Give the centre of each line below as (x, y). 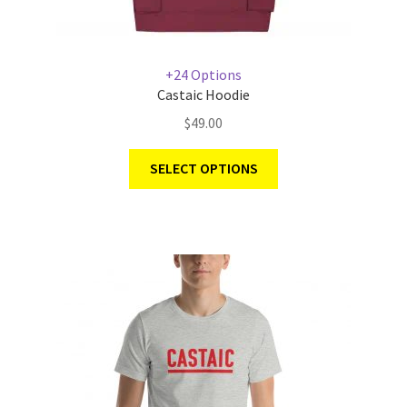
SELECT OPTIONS (203, 169)
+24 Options (203, 74)
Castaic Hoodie (203, 94)
